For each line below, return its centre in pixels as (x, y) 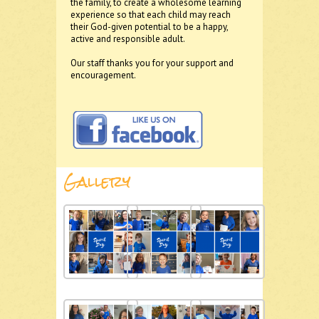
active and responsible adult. (128, 39)
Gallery (97, 181)
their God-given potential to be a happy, (149, 27)
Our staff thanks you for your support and (152, 63)
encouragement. (103, 75)
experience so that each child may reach (151, 15)
